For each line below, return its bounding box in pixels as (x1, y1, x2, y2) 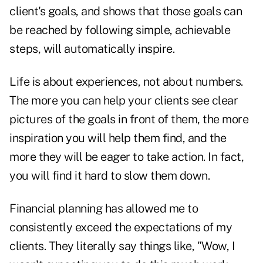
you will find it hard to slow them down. (9, 168, 210, 183)
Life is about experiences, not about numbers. (9, 75, 243, 89)
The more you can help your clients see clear (9, 93, 238, 108)
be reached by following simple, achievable (9, 23, 230, 38)
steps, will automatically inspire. (9, 42, 174, 56)
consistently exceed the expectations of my (9, 220, 232, 235)
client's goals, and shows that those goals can (9, 4, 242, 19)
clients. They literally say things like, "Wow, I (9, 239, 235, 254)
